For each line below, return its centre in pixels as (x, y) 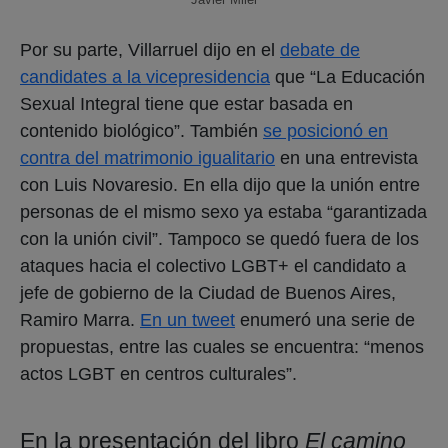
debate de (320, 49)
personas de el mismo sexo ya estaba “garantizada (223, 211)
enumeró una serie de (325, 319)
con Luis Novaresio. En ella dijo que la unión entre (220, 184)
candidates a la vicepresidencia (145, 76)
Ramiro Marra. (80, 319)
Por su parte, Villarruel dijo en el (150, 49)
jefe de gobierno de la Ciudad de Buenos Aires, (208, 292)
